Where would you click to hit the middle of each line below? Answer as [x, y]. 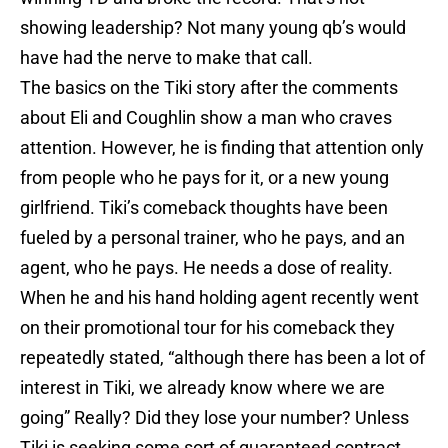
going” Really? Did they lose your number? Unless [214, 418]
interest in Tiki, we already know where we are [202, 388]
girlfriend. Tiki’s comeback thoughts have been [204, 208]
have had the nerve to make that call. [166, 58]
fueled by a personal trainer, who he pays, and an [212, 238]
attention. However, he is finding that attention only [222, 148]
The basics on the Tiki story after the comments [209, 88]
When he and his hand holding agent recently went [219, 298]
